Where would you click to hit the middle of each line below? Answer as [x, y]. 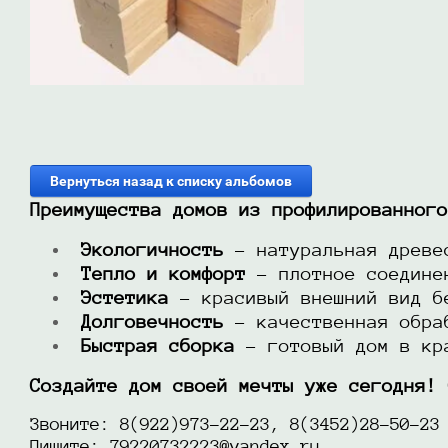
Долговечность [152, 321]
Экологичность [152, 249]
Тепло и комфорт [163, 273]
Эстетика [125, 297]
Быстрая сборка [158, 345]
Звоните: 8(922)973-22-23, [160, 423]
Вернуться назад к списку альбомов [170, 180]
